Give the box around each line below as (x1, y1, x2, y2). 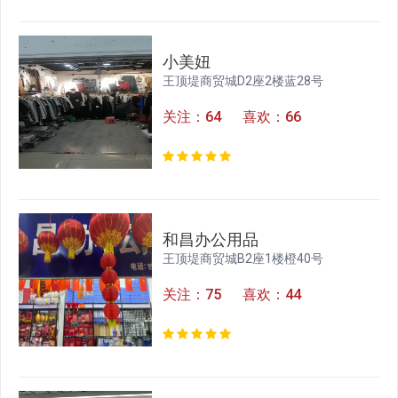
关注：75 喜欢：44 (163, 286, 302, 304)
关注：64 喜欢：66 (163, 108, 302, 126)
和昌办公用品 (163, 230, 259, 250)
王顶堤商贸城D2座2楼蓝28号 (163, 74, 324, 89)
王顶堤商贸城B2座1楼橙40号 (163, 251, 324, 267)
